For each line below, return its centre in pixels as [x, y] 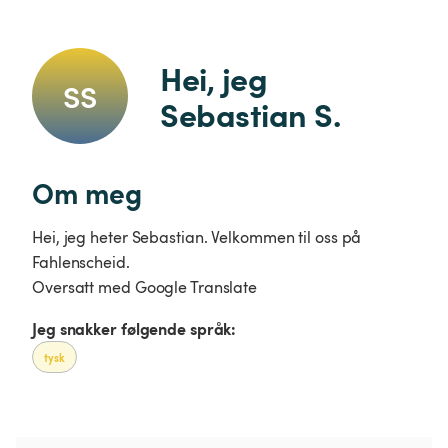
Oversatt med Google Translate [145, 287]
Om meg [87, 192]
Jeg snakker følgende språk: [134, 328]
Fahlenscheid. [81, 262]
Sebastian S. [250, 114]
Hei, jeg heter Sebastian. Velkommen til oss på [197, 237]
